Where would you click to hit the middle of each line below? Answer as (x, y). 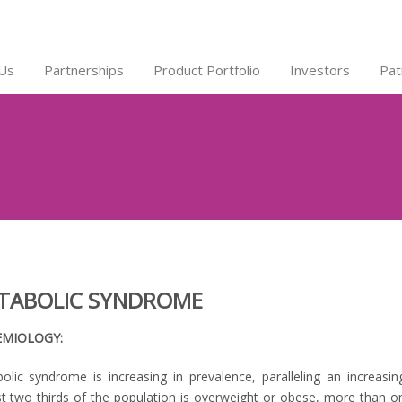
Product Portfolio (206, 70)
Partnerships (83, 70)
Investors (319, 70)
